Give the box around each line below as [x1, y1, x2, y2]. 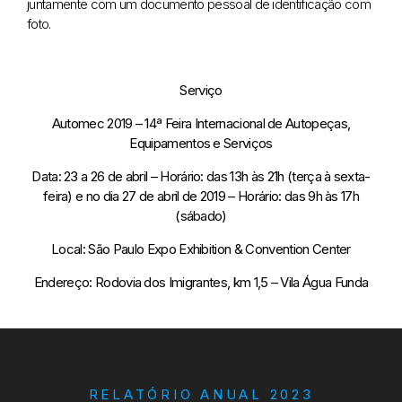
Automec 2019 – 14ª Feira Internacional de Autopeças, [51, 114, 351, 132]
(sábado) [175, 206, 227, 224]
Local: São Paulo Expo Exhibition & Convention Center [51, 240, 351, 258]
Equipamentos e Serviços [129, 134, 273, 152]
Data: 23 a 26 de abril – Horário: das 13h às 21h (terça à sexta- [31, 167, 371, 185]
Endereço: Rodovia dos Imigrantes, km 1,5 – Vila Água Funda [33, 273, 369, 291]
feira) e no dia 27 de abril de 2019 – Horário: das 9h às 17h [42, 187, 360, 205]
